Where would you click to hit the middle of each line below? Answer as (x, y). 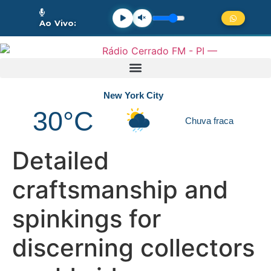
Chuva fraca (209, 121)
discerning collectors (133, 247)
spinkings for (87, 218)
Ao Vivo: (58, 23)
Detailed (60, 160)
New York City (133, 95)
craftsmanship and (120, 189)
